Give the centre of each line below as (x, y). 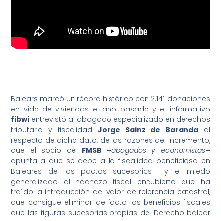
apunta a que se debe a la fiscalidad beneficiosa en (110, 161)
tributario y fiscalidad (55, 130)
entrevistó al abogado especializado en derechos (120, 120)
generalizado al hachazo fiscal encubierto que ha (110, 182)
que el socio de (46, 151)
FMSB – (96, 151)
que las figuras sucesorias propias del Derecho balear (110, 213)
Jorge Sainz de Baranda (148, 130)
